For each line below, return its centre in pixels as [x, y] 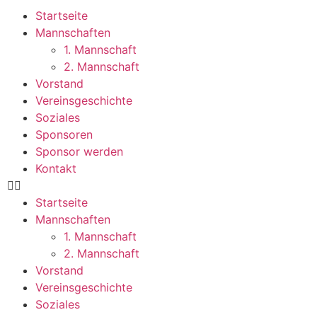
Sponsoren [64, 134]
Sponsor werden [79, 151]
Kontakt [56, 168]
